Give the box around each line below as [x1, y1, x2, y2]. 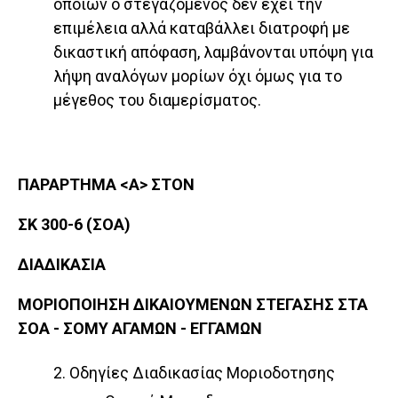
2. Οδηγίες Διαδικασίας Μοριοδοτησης [53, 363, 335, 383]
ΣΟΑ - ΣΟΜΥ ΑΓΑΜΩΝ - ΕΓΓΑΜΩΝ [18, 319, 262, 338]
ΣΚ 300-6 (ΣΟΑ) [18, 215, 131, 235]
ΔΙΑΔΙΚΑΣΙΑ [18, 255, 106, 275]
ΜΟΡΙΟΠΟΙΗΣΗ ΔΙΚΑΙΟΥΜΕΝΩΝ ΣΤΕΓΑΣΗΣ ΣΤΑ [18, 295, 368, 314]
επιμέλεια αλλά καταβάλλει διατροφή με [53, 19, 350, 38]
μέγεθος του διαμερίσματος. [53, 91, 261, 110]
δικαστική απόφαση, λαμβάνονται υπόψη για [53, 43, 373, 62]
